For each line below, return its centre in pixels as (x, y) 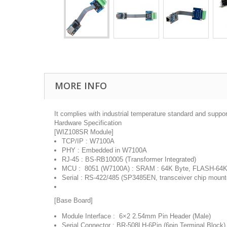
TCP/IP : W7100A (88, 141)
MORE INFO (81, 85)
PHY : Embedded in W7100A (104, 150)
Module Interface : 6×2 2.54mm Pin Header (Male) (136, 216)
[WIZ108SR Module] (84, 132)
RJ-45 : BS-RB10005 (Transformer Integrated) (129, 159)
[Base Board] (73, 200)
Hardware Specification (88, 123)
